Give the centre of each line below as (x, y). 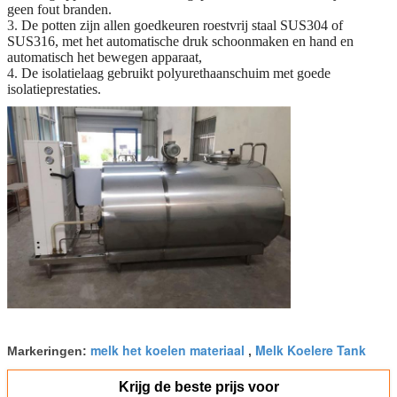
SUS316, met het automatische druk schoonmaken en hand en (180, 41)
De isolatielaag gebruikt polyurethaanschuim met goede (176, 73)
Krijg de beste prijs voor (198, 386)
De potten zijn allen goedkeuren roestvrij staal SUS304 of (182, 25)
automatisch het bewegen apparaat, (105, 57)
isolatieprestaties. (54, 89)
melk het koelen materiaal (167, 350)
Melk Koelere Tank (311, 350)
